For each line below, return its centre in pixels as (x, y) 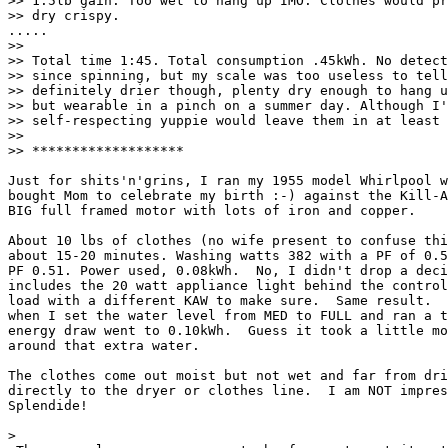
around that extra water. (104, 345)
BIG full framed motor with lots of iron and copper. (212, 210)
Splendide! (48, 405)
